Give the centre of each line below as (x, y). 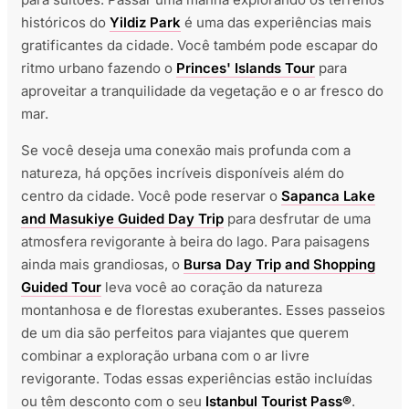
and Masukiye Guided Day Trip (122, 219)
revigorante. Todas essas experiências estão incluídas (197, 379)
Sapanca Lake (328, 196)
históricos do (65, 23)
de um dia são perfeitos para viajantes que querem (185, 333)
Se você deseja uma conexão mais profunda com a (186, 151)
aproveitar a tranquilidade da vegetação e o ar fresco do (202, 91)
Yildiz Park (145, 23)
